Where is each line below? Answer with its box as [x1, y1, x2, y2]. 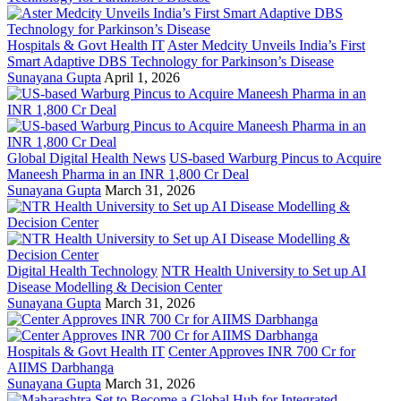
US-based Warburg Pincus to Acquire [169, 150, 381, 166]
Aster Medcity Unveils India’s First [167, 38, 365, 54]
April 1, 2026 [104, 70, 180, 86]
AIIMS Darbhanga [7, 360, 114, 376]
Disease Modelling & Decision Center [7, 279, 222, 295]
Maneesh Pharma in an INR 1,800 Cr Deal [7, 166, 249, 183]
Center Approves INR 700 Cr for [168, 344, 355, 360]
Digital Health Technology [7, 263, 158, 279]
